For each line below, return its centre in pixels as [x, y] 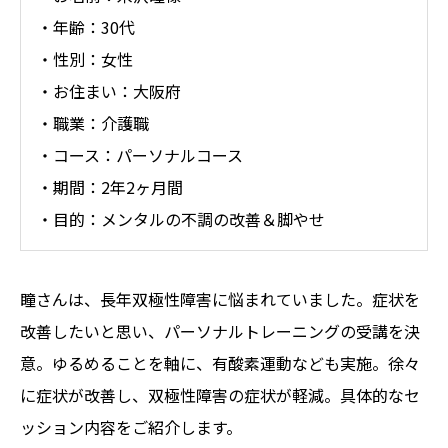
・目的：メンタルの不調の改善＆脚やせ [181, 219]
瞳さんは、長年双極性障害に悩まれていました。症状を [220, 298]
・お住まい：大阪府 [109, 91]
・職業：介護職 [93, 123]
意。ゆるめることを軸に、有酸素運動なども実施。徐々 [220, 362]
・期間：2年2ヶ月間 [110, 187]
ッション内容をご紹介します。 [131, 426]
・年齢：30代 [86, 27]
